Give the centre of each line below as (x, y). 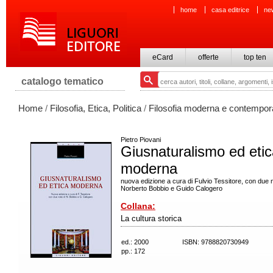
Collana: (138, 206)
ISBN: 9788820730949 (217, 242)
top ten (255, 57)
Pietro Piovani (141, 140)
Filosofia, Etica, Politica (96, 108)
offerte (208, 57)
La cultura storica (151, 218)
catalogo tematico (62, 81)
